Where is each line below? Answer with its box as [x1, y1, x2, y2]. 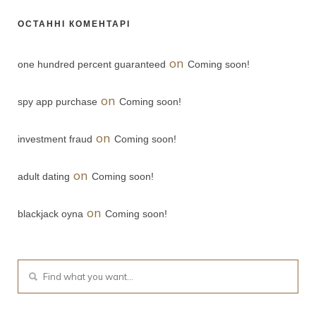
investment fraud [18, 133, 92, 145]
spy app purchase [18, 96, 97, 108]
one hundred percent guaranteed [18, 59, 166, 71]
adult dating [18, 171, 70, 183]
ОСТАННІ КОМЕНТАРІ [18, 18, 130, 32]
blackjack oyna [18, 208, 83, 220]
